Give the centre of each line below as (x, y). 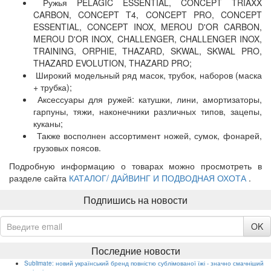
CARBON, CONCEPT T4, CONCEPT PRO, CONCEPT (148, 15)
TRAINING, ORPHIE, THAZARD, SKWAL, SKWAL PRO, (148, 51)
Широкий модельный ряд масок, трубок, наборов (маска (148, 75)
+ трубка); (53, 87)
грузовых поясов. (67, 148)
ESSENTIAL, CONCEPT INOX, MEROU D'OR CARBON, (148, 27)
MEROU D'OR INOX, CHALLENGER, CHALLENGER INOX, (148, 39)
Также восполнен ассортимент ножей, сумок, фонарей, (148, 135)
